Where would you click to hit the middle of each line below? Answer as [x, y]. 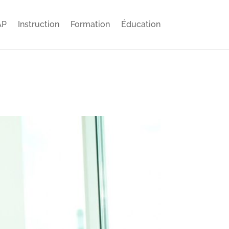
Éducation [141, 24]
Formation [90, 24]
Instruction [38, 24]
